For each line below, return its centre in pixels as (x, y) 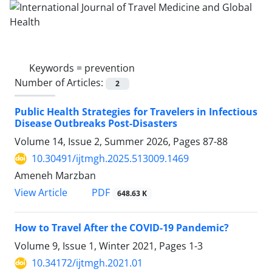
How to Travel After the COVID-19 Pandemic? (122, 228)
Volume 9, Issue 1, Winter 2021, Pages (102, 246)
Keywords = (57, 68)
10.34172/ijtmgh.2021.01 (87, 263)
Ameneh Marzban (55, 176)
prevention (110, 68)
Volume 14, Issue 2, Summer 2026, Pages (109, 142)
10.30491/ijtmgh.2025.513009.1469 (110, 159)
